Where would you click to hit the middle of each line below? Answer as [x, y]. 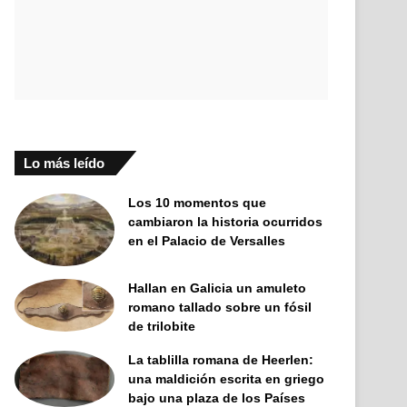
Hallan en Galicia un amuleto [218, 288]
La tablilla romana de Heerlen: [221, 360]
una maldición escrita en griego [227, 379]
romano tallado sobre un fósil [220, 308]
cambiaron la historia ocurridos [226, 222]
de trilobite [162, 327]
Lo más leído [65, 163]
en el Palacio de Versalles [207, 241]
